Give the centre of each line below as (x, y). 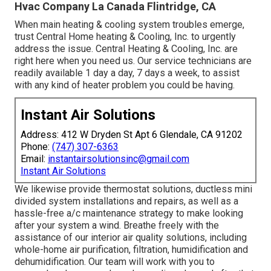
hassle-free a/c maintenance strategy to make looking (129, 213)
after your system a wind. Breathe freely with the (117, 225)
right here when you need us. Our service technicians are (133, 60)
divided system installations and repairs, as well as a (126, 201)
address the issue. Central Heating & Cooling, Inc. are (126, 48)
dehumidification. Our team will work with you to (115, 261)
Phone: (36, 146)
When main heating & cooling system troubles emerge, (129, 24)
